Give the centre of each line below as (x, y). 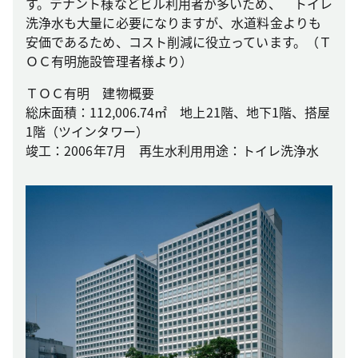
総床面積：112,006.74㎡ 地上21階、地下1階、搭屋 (178, 112)
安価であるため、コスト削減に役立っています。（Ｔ (179, 42)
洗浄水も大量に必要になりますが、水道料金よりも (173, 23)
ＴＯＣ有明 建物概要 (90, 93)
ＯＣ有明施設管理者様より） (109, 61)
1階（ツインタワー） (87, 131)
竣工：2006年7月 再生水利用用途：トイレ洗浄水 (172, 151)
